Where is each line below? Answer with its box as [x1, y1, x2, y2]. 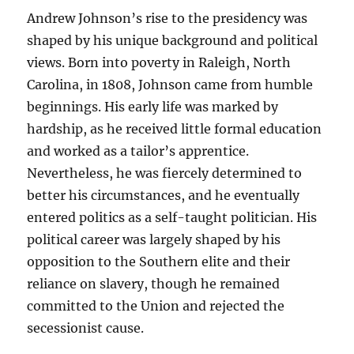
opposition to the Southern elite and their [27, 254, 291, 270]
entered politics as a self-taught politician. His [27, 209, 318, 226]
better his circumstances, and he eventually [27, 187, 300, 204]
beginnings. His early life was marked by [27, 99, 279, 115]
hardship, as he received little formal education [27, 121, 322, 137]
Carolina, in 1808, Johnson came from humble [27, 77, 314, 93]
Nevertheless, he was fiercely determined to [27, 165, 303, 182]
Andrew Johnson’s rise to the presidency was [27, 10, 308, 27]
